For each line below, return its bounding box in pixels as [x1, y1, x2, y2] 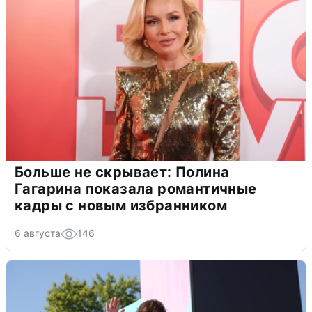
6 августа [15, 226, 61, 239]
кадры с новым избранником [15, 196, 227, 214]
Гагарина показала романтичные [15, 180, 257, 197]
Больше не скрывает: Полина [15, 163, 230, 180]
